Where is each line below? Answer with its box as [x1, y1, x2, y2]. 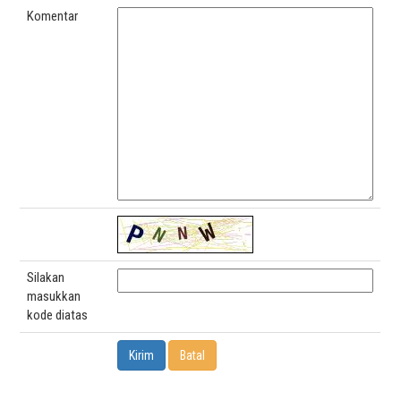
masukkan [27, 287, 81, 304]
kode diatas [27, 306, 89, 323]
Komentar [27, 7, 79, 24]
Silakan [27, 269, 65, 286]
